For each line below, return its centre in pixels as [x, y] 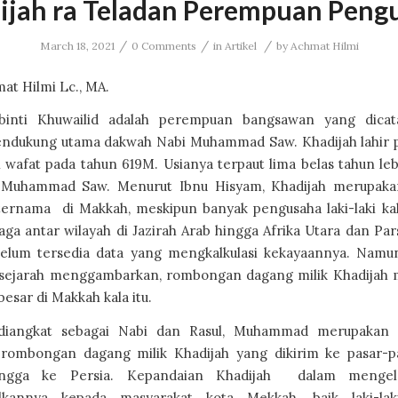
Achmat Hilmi [324, 46]
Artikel [240, 46]
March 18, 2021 [77, 46]
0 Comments [163, 46]
